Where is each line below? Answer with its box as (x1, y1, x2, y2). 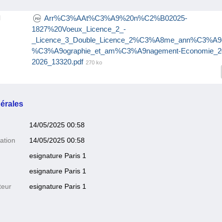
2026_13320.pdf (31, 57, 83, 66)
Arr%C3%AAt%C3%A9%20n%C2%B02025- (44, 13, 187, 22)
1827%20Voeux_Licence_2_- (31, 24, 126, 33)
